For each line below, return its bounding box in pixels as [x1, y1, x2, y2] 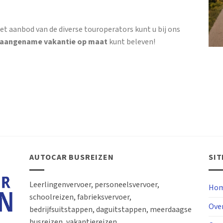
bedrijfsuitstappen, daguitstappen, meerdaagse [29, 204, 192, 215]
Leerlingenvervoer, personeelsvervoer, [29, 179, 159, 190]
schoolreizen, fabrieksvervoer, [29, 192, 131, 203]
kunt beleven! [108, 37, 155, 48]
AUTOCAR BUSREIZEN [29, 152, 114, 163]
